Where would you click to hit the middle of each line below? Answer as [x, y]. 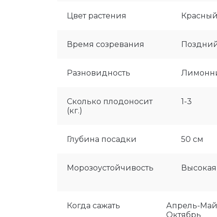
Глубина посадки [102, 139]
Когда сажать [93, 206]
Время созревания [106, 44]
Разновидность [99, 73]
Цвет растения [97, 16]
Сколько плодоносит [110, 101]
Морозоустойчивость [110, 168]
